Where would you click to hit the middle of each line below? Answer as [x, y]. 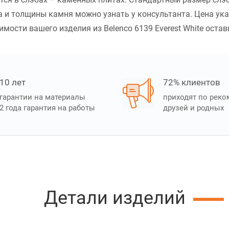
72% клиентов [192, 83]
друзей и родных [193, 108]
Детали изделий [114, 198]
